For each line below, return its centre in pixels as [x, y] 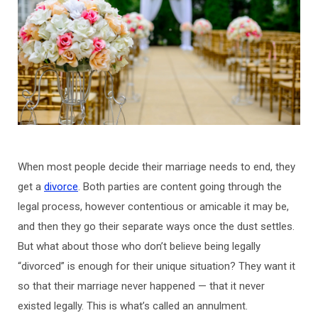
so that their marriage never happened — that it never [141, 286]
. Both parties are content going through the [180, 187]
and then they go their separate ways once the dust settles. [156, 226]
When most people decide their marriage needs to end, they [157, 167]
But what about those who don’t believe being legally [139, 246]
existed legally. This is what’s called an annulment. [133, 306]
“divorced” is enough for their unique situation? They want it [157, 266]
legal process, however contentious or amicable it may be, [153, 207]
